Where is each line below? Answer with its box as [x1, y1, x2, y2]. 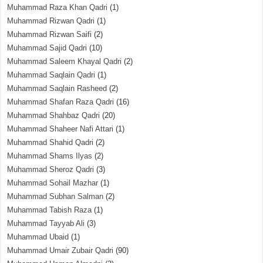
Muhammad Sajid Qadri [7, 43, 87, 52]
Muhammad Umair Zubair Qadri [7, 246, 114, 255]
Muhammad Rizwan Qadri [7, 16, 95, 25]
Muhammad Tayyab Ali [7, 219, 85, 228]
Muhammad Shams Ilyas [7, 151, 93, 160]
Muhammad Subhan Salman [7, 192, 104, 201]
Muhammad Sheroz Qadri [7, 165, 95, 174]
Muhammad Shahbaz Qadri [7, 111, 100, 120]
